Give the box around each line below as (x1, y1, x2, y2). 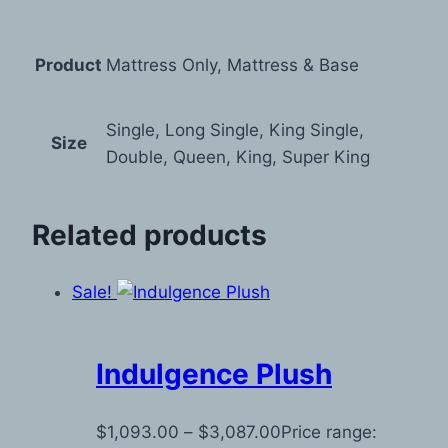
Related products (32, 217, 267, 252)
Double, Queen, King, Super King (106, 146, 370, 167)
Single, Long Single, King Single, (106, 119, 364, 140)
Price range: (281, 421, 377, 442)
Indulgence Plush (96, 357, 332, 392)
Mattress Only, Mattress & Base (106, 54, 359, 75)
